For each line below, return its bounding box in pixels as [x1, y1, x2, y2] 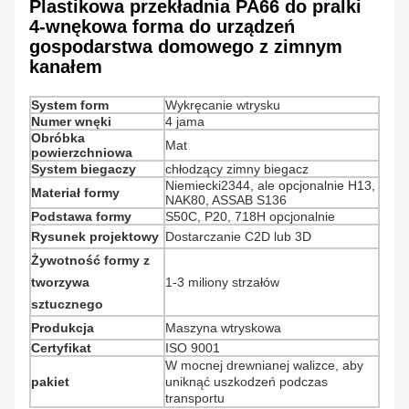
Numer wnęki [31, 114, 111, 130]
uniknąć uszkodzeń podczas [165, 374, 328, 390]
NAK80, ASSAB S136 [165, 193, 287, 208]
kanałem [29, 57, 102, 78]
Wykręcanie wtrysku [165, 98, 280, 113]
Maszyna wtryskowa [165, 320, 281, 336]
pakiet [31, 374, 69, 390]
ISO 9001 [165, 341, 220, 356]
